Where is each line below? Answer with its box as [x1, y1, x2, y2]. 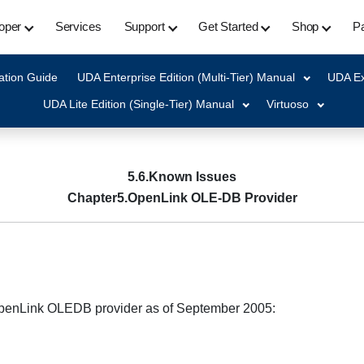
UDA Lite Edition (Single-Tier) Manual [42, 97, 234, 110]
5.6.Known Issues [128, 170, 236, 184]
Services [54, 19, 102, 33]
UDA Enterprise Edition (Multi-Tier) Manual [76, 71, 295, 84]
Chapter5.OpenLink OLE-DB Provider [67, 191, 297, 205]
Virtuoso [266, 97, 309, 110]
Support [123, 19, 165, 33]
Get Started [198, 19, 258, 33]
